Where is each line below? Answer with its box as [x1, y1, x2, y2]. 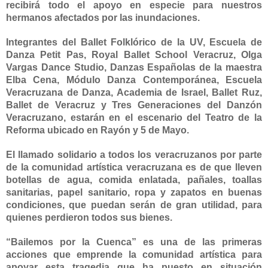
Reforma [6, 124, 45, 135]
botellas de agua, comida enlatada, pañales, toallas [6, 174, 262, 185]
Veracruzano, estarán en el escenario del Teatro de [6, 112, 254, 123]
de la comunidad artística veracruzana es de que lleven [6, 162, 262, 172]
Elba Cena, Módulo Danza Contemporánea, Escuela [6, 74, 262, 85]
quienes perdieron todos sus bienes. [6, 212, 172, 223]
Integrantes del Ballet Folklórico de [6, 36, 177, 47]
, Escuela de [202, 36, 262, 47]
